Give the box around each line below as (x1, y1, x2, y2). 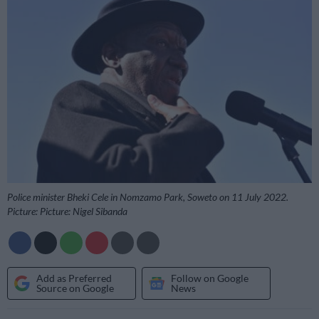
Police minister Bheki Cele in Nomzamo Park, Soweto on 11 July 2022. (7, 190, 288, 203)
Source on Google (36, 281, 114, 294)
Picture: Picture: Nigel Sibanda (7, 204, 127, 217)
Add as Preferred (36, 271, 112, 284)
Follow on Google (171, 271, 249, 284)
